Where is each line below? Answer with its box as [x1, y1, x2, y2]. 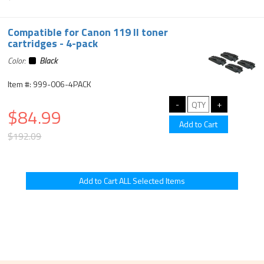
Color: [8, 54, 29, 67]
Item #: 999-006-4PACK [8, 78, 92, 90]
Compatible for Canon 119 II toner [8, 24, 169, 40]
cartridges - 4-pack [8, 35, 98, 51]
